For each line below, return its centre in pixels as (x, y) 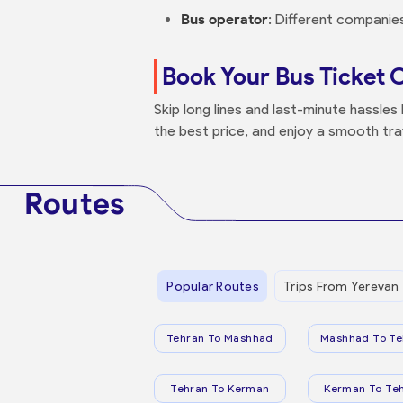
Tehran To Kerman (220, 388)
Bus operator (224, 19)
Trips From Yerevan (341, 286)
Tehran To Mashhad (220, 338)
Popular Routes (213, 286)
